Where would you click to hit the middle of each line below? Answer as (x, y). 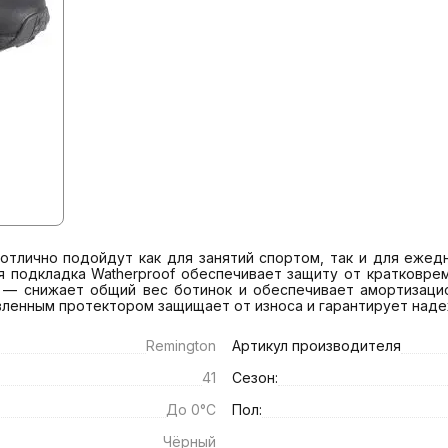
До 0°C (191, 409)
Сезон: (255, 377)
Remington (181, 345)
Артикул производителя (316, 345)
